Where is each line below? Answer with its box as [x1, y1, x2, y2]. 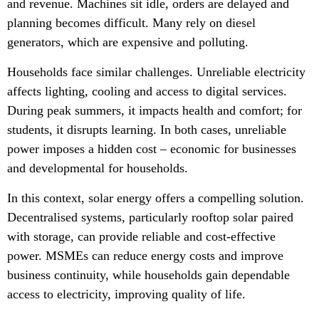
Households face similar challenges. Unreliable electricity [7, 65, 305, 79]
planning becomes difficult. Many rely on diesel [7, 16, 256, 30]
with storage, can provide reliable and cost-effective [7, 229, 276, 244]
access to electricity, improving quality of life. [7, 287, 246, 301]
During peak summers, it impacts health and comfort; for [7, 103, 302, 117]
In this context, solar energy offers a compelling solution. [7, 191, 304, 205]
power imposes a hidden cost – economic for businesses [7, 142, 296, 156]
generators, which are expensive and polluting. [7, 35, 249, 49]
